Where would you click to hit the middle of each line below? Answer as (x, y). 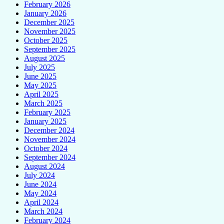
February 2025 (47, 112)
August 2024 (44, 166)
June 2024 (40, 184)
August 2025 (44, 58)
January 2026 (45, 13)
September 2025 (50, 49)
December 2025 (49, 22)
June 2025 (40, 76)
